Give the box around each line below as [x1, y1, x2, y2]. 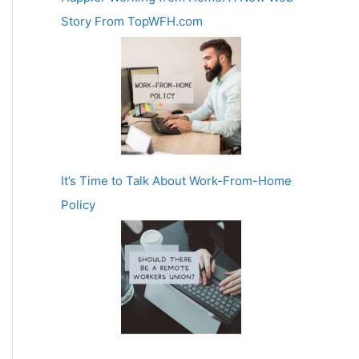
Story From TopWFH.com [61, 14, 203, 29]
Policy [61, 196, 95, 212]
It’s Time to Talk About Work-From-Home [61, 172, 292, 188]
